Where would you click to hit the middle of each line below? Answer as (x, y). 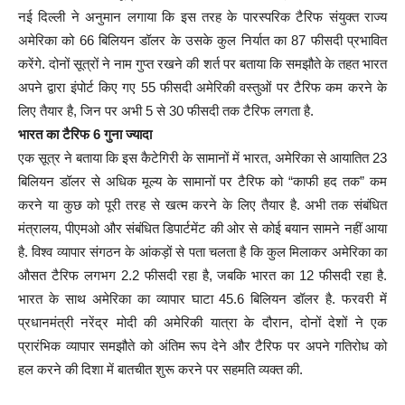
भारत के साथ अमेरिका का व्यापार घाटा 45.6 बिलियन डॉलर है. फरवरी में (202, 299)
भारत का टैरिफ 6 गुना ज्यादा (85, 135)
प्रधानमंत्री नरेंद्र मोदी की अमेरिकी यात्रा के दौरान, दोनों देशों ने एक (202, 323)
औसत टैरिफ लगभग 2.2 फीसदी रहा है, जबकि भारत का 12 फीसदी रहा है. (202, 276)
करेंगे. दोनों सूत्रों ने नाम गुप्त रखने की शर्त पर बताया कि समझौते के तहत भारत (202, 64)
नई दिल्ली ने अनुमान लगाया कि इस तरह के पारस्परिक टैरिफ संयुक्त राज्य (202, 17)
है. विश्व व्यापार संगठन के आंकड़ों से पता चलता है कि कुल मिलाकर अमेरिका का (202, 252)
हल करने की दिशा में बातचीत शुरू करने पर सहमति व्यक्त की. (160, 370)
